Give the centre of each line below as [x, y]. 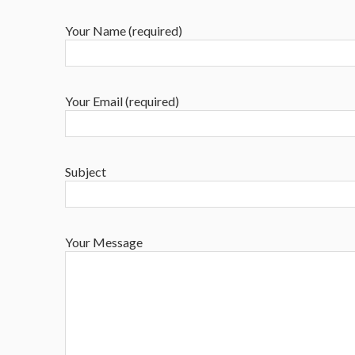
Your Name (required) [124, 30]
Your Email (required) [122, 101]
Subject [86, 171]
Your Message [104, 242]
